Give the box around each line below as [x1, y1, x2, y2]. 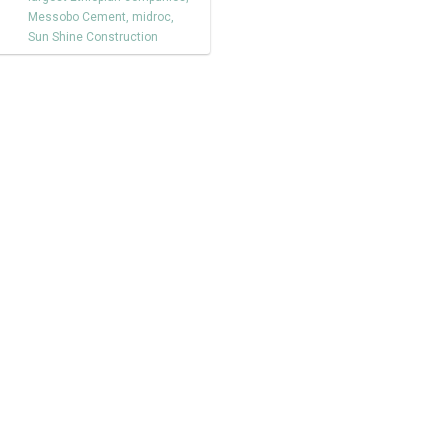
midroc [132, 10, 171, 24]
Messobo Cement [28, 10, 126, 24]
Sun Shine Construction [28, 30, 158, 44]
